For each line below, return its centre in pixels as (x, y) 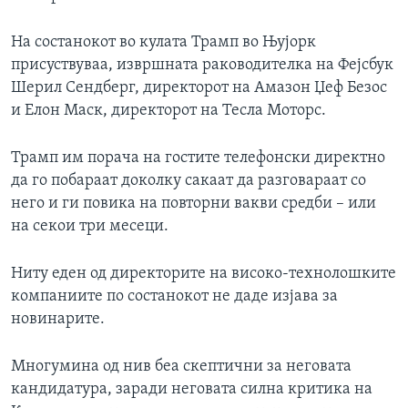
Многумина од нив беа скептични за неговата (181, 367)
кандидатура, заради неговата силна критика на (192, 390)
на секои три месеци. (90, 227)
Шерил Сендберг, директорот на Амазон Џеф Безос (199, 88)
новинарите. (58, 320)
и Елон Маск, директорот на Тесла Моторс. (168, 111)
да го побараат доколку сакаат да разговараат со (189, 181)
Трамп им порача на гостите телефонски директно (198, 158)
